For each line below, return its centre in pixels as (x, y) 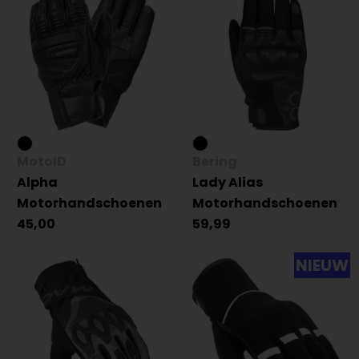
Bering (215, 161)
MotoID (42, 161)
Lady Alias (228, 182)
